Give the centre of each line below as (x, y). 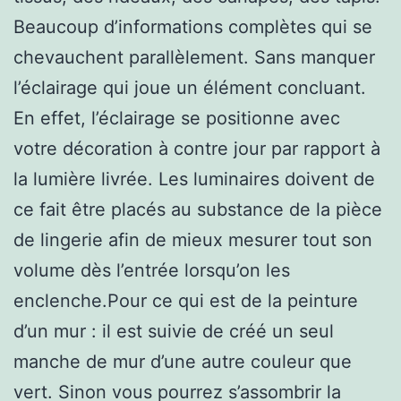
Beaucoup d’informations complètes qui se (193, 26)
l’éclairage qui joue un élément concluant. (190, 87)
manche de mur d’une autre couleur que (183, 361)
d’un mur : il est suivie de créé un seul (174, 331)
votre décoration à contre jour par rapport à (197, 148)
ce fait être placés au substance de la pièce (198, 209)
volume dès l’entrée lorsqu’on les (152, 270)
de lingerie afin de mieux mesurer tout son (193, 239)
